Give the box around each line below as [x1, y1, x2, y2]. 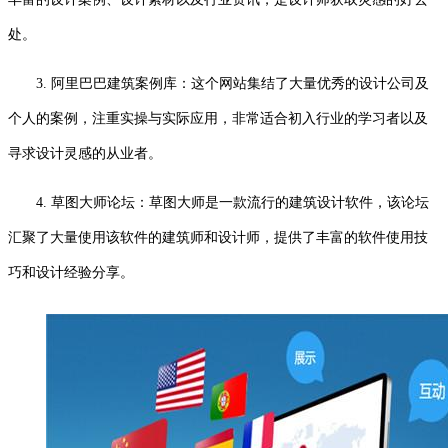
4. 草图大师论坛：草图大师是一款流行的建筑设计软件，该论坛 [36, 194, 429, 210]
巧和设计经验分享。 [8, 264, 134, 280]
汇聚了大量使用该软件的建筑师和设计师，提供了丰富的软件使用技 [8, 229, 428, 245]
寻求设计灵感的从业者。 [8, 145, 162, 161]
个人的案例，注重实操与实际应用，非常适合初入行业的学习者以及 [8, 110, 428, 126]
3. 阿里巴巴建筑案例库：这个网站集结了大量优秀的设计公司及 [36, 75, 429, 91]
